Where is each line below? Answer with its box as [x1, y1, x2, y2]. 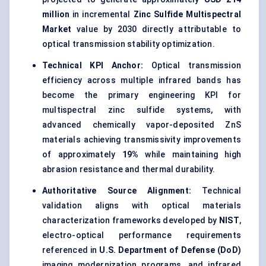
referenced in [42, 245, 100, 255]
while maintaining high [138, 150, 241, 160]
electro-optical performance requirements [42, 230, 241, 240]
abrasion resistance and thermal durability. [42, 164, 216, 175]
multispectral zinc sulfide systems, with [42, 105, 241, 115]
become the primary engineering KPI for [42, 90, 241, 100]
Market [42, 24, 72, 34]
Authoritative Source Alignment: [42, 186, 192, 196]
